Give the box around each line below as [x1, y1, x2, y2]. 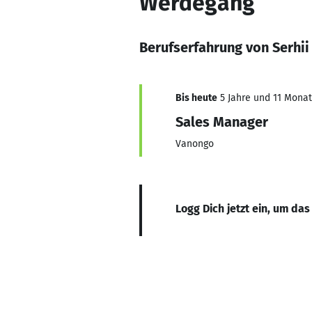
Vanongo [175, 138, 214, 150]
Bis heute [175, 92, 217, 104]
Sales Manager [175, 114, 268, 130]
